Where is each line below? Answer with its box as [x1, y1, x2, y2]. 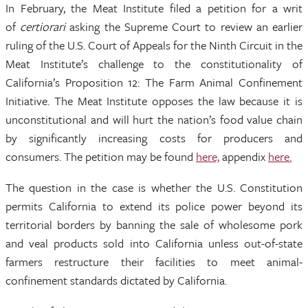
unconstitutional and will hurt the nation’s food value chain [5, 111, 302, 128]
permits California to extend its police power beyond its [5, 197, 302, 214]
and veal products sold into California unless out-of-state [5, 234, 302, 252]
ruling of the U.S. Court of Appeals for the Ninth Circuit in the [5, 36, 302, 54]
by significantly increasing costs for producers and [5, 129, 302, 146]
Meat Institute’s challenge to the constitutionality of [5, 55, 302, 72]
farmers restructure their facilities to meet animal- [5, 253, 302, 270]
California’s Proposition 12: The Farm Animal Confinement [5, 74, 302, 91]
